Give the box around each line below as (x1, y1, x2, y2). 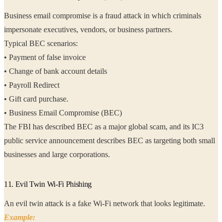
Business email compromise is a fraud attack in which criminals (4, 11, 201, 20)
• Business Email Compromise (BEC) (4, 109, 124, 117)
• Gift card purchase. (4, 95, 70, 104)
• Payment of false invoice (4, 53, 88, 62)
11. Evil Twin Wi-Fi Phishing (4, 180, 92, 189)
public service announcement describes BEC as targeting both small (4, 136, 49, 145)
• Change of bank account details (4, 67, 109, 76)
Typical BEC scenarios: (4, 39, 78, 48)
